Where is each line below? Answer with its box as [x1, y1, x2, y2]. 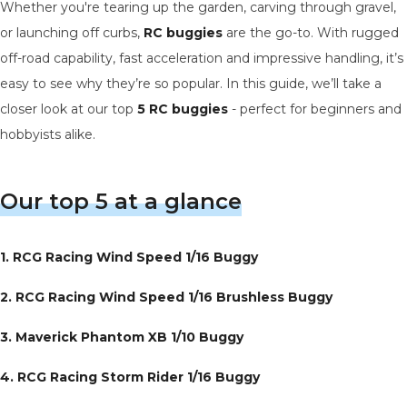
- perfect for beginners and [228, 100, 402, 117]
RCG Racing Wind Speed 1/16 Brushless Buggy [15, 288, 333, 305]
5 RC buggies [137, 100, 228, 117]
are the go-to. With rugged [223, 24, 399, 41]
